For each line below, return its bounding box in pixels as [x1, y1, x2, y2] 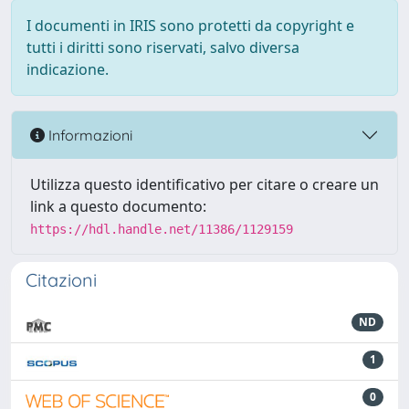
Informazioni [45, 125, 132, 144]
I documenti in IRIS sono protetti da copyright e [26, 16, 354, 36]
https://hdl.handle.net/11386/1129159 [30, 222, 293, 236]
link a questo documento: [30, 196, 206, 216]
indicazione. [26, 59, 109, 79]
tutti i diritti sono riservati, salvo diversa [26, 37, 299, 58]
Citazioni [26, 268, 97, 291]
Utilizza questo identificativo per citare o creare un [30, 174, 379, 194]
